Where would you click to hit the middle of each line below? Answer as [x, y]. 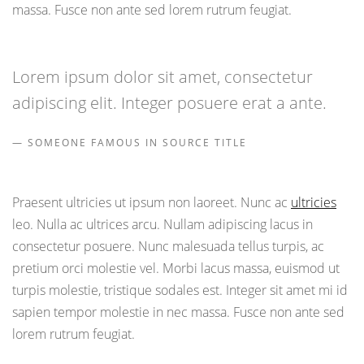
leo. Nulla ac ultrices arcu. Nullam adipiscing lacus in [162, 225]
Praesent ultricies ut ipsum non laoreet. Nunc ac [152, 203]
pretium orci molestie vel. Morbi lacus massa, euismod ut [176, 269]
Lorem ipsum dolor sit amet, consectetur [162, 76]
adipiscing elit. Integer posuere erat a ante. [169, 102]
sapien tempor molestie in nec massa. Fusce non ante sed [178, 312]
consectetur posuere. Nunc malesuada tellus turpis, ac [168, 247]
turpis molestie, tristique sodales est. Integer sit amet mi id [180, 290]
